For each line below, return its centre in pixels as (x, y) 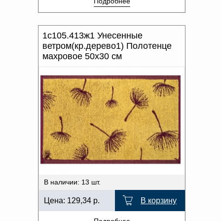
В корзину (159, 201)
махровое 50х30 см (82, 56)
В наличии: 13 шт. (72, 182)
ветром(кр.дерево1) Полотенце (107, 46)
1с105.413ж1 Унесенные (92, 36)
